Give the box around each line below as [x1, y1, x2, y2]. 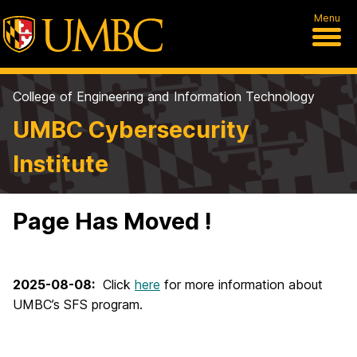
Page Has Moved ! [13, 207, 212, 235]
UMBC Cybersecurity [13, 116, 249, 143]
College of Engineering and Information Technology [13, 88, 315, 104]
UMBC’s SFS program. [13, 296, 143, 312]
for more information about [160, 277, 323, 292]
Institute [13, 150, 108, 178]
